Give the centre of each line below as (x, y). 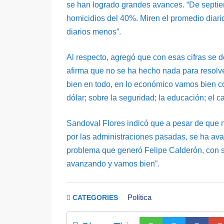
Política (139, 197)
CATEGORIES (95, 197)
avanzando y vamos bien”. (113, 163)
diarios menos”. (94, 31)
